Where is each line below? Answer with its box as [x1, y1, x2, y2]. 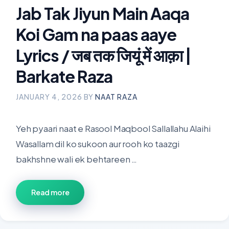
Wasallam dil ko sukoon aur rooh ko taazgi [16, 138, 180, 149]
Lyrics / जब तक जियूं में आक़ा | [16, 45, 191, 65]
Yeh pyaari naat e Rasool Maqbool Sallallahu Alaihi [16, 123, 211, 134]
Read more [31, 187, 70, 197]
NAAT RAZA [95, 92, 138, 101]
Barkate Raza [16, 66, 113, 86]
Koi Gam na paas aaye [16, 24, 176, 44]
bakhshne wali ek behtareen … [16, 153, 138, 165]
